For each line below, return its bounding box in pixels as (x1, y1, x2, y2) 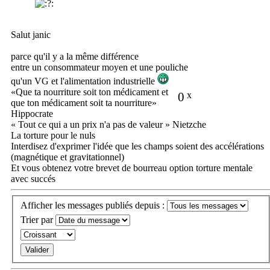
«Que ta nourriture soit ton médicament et (11, 87, 168, 98)
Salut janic (11, 30, 51, 40)
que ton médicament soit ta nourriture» (11, 98, 157, 108)
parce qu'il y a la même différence (11, 51, 139, 62)
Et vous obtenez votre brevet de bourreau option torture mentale (11, 163, 253, 174)
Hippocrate (11, 108, 53, 119)
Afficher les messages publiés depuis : (20, 199, 167, 210)
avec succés (11, 174, 55, 184)
